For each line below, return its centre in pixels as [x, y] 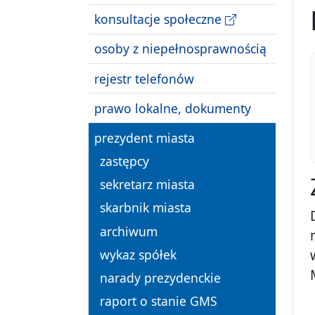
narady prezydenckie [160, 278]
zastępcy [124, 161]
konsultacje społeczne [160, 19]
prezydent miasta [144, 137]
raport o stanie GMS [159, 301]
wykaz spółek [138, 254]
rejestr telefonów [144, 78]
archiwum [129, 231]
